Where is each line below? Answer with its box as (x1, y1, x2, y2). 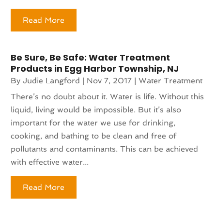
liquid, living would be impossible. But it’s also (11, 105, 182, 114)
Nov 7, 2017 (87, 76, 132, 85)
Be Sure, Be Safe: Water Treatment (11, 51, 170, 63)
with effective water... (11, 157, 89, 167)
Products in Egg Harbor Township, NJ (11, 62, 179, 75)
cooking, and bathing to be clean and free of (11, 131, 177, 140)
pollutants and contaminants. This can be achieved (11, 144, 199, 154)
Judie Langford (23, 76, 80, 85)
